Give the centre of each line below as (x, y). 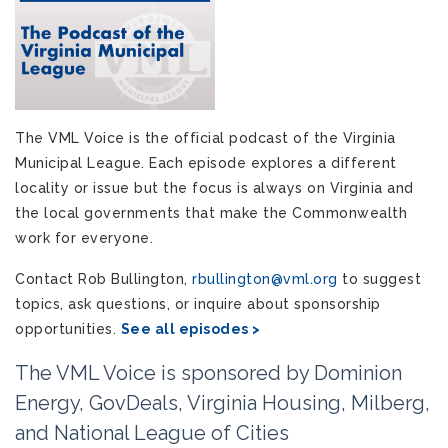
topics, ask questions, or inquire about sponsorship (198, 304)
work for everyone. (84, 238)
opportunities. (68, 329)
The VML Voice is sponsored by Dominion (208, 373)
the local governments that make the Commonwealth (211, 213)
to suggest (379, 279)
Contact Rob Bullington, (103, 279)
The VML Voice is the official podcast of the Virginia (205, 138)
